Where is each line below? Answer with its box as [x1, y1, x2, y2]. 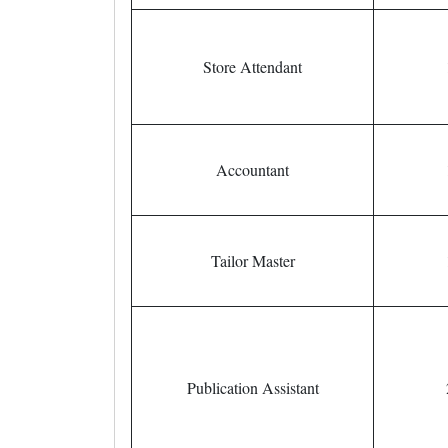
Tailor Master [210, 250, 295, 271]
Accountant [216, 159, 289, 180]
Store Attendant [203, 56, 302, 77]
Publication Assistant [186, 377, 319, 398]
